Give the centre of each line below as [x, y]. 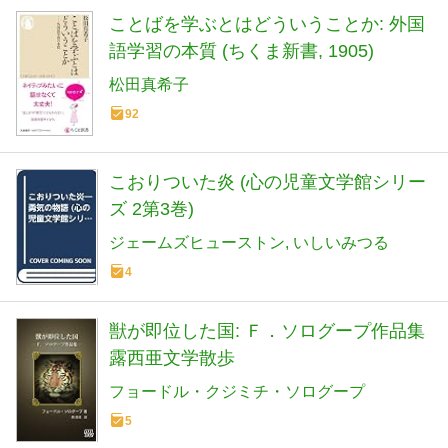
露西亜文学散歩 [172, 358]
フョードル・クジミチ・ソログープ [237, 392]
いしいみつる [341, 243]
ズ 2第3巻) [151, 209]
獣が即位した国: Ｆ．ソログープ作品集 [267, 331]
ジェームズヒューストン [197, 243]
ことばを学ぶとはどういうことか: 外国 [267, 23]
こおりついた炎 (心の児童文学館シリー [267, 182]
